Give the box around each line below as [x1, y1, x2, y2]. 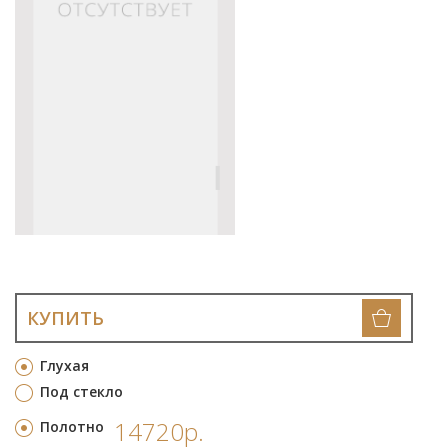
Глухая [40, 356, 89, 375]
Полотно [40, 417, 104, 436]
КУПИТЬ [27, 306, 104, 330]
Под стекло [40, 382, 123, 401]
